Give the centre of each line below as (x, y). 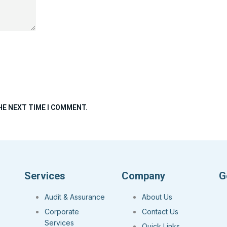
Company (143, 176)
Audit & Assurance (75, 197)
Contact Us (160, 212)
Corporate (62, 212)
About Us (157, 197)
